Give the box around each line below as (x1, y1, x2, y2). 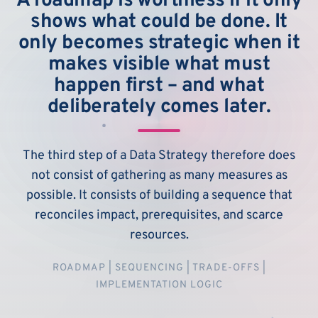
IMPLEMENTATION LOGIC (95, 279, 223, 292)
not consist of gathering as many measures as (31, 168, 287, 185)
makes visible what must (48, 52, 270, 78)
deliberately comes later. (47, 94, 270, 121)
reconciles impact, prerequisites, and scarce (35, 207, 283, 224)
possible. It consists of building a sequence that (26, 187, 292, 204)
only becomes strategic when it (18, 31, 300, 57)
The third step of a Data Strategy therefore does (23, 148, 295, 165)
